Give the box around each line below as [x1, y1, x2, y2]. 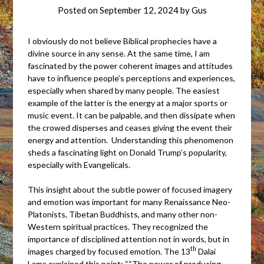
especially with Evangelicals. [28, 159, 131, 170]
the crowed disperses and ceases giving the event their [28, 122, 233, 133]
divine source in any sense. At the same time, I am [28, 48, 210, 58]
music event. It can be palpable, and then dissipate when [28, 110, 236, 120]
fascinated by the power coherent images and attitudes [28, 60, 233, 71]
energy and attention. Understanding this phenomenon [28, 134, 234, 145]
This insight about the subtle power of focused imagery [28, 184, 233, 194]
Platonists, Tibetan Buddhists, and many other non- [28, 209, 218, 219]
